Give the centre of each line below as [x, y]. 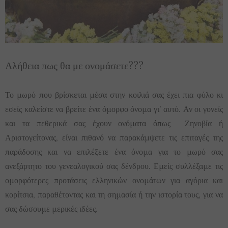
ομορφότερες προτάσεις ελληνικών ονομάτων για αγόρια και [114, 180]
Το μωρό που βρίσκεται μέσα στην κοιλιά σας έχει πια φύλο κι [114, 94]
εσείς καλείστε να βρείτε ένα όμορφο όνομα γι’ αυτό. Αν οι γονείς [114, 109]
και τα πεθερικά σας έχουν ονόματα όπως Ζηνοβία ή [114, 123]
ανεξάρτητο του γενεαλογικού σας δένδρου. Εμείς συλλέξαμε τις [114, 166]
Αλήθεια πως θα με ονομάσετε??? [74, 65]
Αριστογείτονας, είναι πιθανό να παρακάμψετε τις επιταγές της [114, 137]
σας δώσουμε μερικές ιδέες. [51, 208]
